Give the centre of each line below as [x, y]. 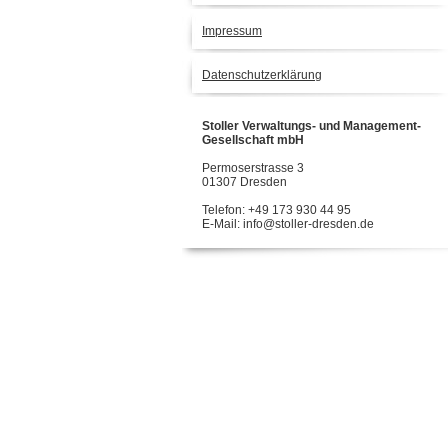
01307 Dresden [244, 182]
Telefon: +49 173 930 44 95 [276, 210]
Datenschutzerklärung [262, 75]
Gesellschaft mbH [253, 140]
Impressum [232, 31]
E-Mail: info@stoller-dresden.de [288, 224]
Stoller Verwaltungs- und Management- [311, 126]
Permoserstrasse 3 [253, 168]
